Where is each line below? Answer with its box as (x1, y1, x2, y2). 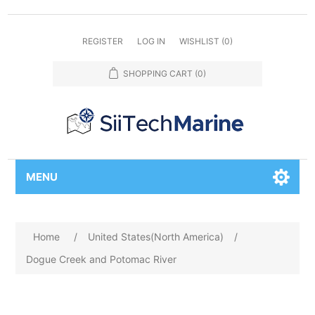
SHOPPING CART (123, 68, 193, 79)
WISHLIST (179, 36, 219, 46)
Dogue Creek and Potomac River (26, 253, 177, 265)
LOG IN (137, 36, 165, 46)
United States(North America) (88, 231, 224, 243)
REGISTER (82, 36, 123, 46)
